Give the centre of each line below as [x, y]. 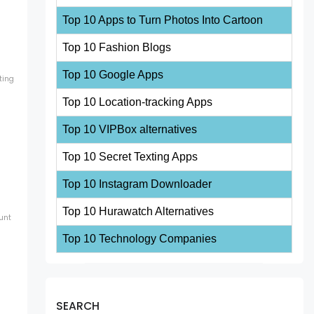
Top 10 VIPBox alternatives [130, 129]
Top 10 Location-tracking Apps [138, 102]
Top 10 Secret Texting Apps [130, 156]
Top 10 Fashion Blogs [117, 47]
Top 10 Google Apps [113, 74]
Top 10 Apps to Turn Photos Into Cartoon [163, 20]
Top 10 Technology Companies [140, 238]
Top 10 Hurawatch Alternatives [138, 211]
